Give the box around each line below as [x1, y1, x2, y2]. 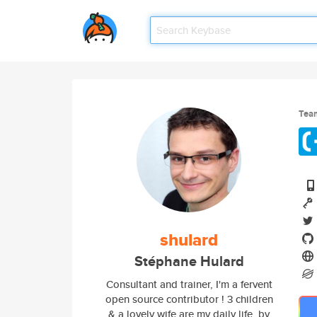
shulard [160, 227, 218, 253]
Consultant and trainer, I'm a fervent [105, 277, 272, 292]
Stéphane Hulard [134, 251, 244, 272]
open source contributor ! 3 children [105, 292, 273, 306]
